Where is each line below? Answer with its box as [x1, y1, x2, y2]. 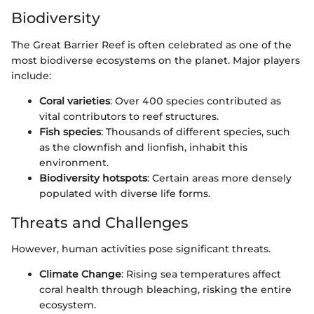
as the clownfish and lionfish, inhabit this [39, 140, 247, 153]
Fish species [39, 125, 101, 138]
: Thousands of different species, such [101, 125, 290, 138]
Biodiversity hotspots [39, 171, 147, 184]
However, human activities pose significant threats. [11, 243, 271, 256]
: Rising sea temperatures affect [121, 268, 281, 281]
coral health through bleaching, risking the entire [39, 283, 292, 296]
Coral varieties [39, 94, 110, 107]
